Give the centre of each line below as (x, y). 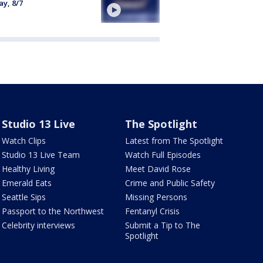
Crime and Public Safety (170, 183)
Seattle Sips (23, 197)
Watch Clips (23, 140)
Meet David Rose (158, 168)
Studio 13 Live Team (41, 154)
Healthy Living (28, 168)
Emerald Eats (26, 183)
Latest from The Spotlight (174, 140)
